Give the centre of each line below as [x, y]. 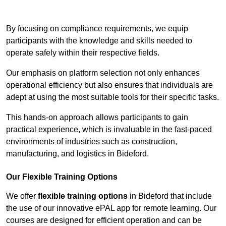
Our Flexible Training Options [62, 177]
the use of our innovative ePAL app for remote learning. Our [111, 208]
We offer [22, 196]
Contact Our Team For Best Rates [113, 9]
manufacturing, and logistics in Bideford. [77, 154]
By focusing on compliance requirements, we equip [97, 29]
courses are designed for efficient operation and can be [104, 220]
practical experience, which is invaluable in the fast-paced [109, 130]
